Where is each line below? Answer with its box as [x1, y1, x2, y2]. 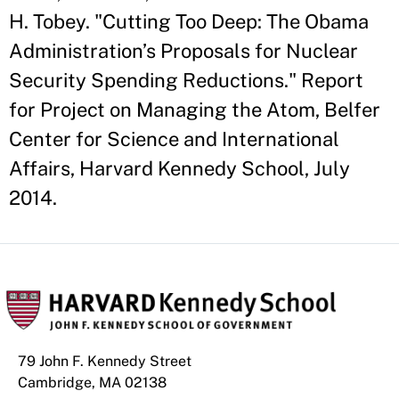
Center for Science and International [9, 127, 339, 151]
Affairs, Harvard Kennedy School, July [9, 157, 350, 180]
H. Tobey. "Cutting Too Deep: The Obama [9, 10, 369, 33]
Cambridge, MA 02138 [18, 374, 167, 391]
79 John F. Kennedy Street [18, 353, 191, 370]
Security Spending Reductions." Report [9, 69, 363, 92]
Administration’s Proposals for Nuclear [9, 39, 358, 62]
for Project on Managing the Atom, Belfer [9, 98, 380, 121]
